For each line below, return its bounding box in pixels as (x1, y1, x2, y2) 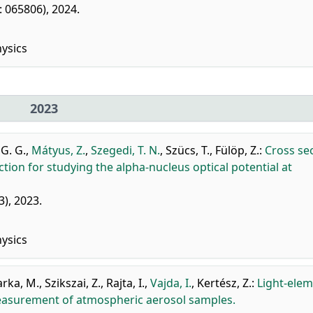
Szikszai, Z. (45, 275, 101, 291)
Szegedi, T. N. (91, 143, 160, 158)
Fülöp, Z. (215, 143, 259, 158)
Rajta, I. (106, 275, 145, 291)
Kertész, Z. (197, 275, 252, 291)
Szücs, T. (166, 143, 210, 158)
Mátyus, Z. (31, 143, 85, 158)
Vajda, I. (150, 275, 191, 291)
